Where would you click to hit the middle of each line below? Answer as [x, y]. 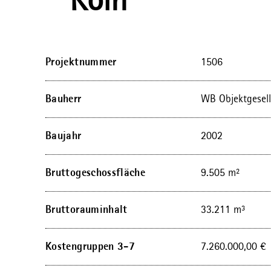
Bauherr [64, 100]
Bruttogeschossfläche [96, 173]
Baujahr [64, 136]
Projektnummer [81, 63]
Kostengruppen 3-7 [90, 247]
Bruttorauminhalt [87, 210]
